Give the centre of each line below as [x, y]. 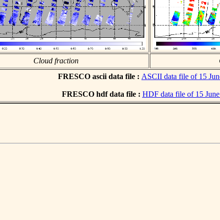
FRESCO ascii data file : [100, 76]
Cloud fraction [56, 60]
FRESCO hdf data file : [102, 94]
